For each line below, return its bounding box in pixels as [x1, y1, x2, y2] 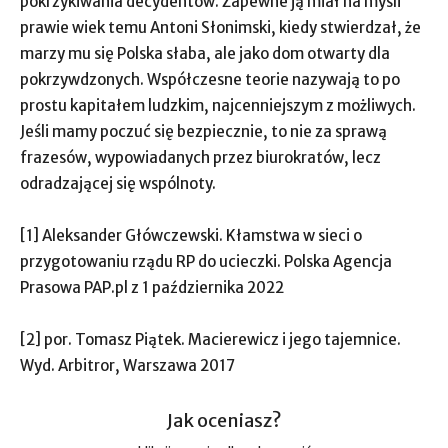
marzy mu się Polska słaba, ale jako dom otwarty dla [20, 44, 390, 63]
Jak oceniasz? [166, 409, 282, 432]
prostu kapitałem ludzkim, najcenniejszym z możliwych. [20, 96, 416, 115]
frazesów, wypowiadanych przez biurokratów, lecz [20, 148, 381, 167]
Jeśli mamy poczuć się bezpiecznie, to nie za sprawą [20, 122, 387, 141]
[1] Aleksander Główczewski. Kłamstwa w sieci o [20, 226, 362, 245]
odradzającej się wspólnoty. [20, 174, 237, 193]
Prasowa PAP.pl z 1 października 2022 [20, 278, 284, 297]
